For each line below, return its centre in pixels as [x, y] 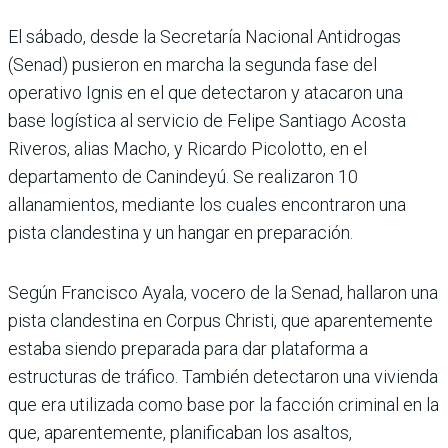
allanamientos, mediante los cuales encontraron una [207, 204]
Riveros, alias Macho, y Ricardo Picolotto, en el [187, 148]
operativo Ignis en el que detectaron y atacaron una [205, 92]
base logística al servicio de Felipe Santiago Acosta [207, 120]
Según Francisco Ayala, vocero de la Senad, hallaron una [223, 292]
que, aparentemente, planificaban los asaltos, [180, 432]
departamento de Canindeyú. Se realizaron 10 [183, 176]
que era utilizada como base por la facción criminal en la [223, 404]
